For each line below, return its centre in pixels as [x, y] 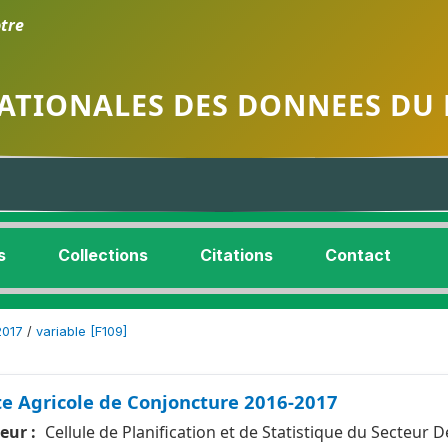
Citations [236, 255]
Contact [358, 255]
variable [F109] [81, 331]
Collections [103, 255]
